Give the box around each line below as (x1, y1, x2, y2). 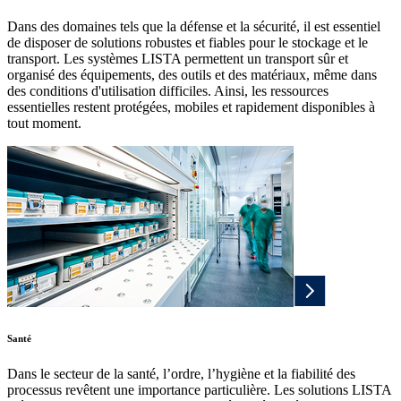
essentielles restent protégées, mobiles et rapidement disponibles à (7, 99, 375, 115)
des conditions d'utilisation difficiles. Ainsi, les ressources (7, 83, 328, 99)
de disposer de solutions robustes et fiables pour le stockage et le (7, 35, 368, 51)
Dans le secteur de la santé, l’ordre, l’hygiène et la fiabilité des (7, 366, 355, 382)
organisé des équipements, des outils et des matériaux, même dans (7, 67, 377, 83)
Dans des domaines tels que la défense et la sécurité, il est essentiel (7, 19, 380, 35)
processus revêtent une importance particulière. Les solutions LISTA (7, 382, 391, 398)
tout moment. (7, 115, 81, 132)
